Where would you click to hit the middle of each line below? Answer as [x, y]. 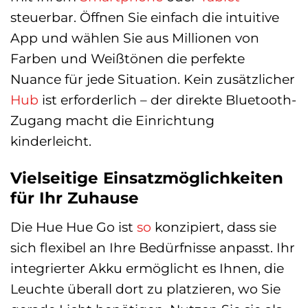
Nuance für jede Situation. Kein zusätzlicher [153, 79]
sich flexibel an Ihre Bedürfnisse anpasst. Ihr [153, 247]
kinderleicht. [51, 141]
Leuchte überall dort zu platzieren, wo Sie [145, 288]
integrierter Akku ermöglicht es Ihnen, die [147, 268]
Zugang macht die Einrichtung [112, 121]
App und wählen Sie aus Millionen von [135, 38]
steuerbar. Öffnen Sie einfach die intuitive [145, 18]
